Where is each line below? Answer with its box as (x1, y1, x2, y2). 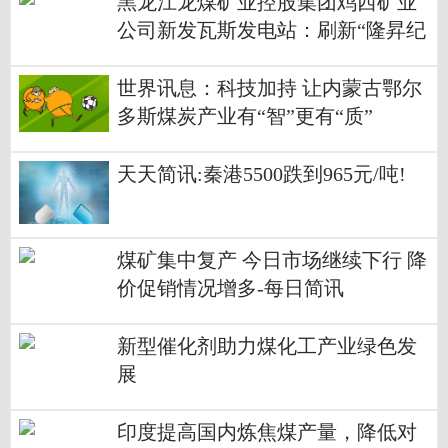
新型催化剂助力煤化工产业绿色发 (117, 336, 417, 358)
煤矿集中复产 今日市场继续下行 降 (117, 250, 427, 272)
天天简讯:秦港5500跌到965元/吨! (117, 164, 406, 186)
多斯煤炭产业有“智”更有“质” (117, 106, 373, 128)
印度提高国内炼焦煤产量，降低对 (117, 422, 417, 444)
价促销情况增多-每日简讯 (117, 278, 344, 300)
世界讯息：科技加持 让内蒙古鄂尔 (117, 78, 422, 100)
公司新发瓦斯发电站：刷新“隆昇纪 (117, 20, 426, 42)
